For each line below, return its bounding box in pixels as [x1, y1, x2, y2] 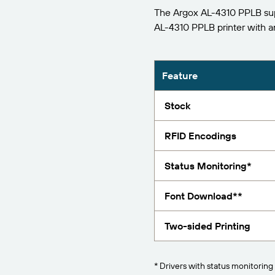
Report [228, 7, 257, 20]
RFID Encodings [164, 130, 236, 142]
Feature [161, 69, 198, 82]
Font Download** [164, 190, 242, 202]
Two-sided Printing [164, 220, 250, 232]
